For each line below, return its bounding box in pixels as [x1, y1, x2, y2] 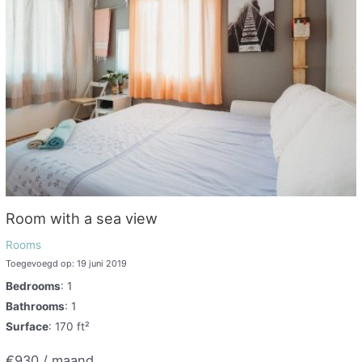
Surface [6, 320, 49, 334]
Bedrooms [6, 280, 61, 293]
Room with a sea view [6, 208, 158, 227]
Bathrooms [6, 300, 65, 314]
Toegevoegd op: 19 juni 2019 [6, 257, 128, 269]
